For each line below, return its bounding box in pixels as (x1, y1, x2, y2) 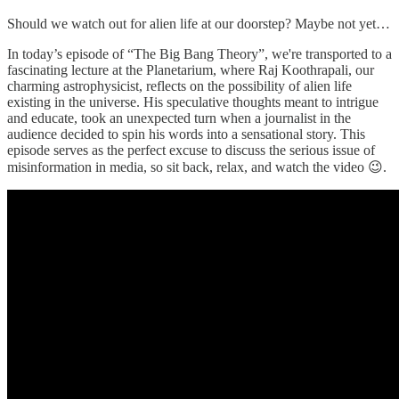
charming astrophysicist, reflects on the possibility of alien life (7, 77, 352, 94)
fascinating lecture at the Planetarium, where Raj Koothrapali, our (7, 61, 374, 77)
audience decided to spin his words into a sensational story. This (7, 126, 365, 142)
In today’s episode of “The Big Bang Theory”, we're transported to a (7, 45, 392, 61)
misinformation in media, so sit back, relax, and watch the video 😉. (7, 159, 387, 175)
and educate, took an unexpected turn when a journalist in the (7, 110, 351, 126)
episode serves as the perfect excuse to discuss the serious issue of (7, 142, 375, 158)
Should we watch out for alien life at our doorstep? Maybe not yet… (7, 15, 390, 31)
